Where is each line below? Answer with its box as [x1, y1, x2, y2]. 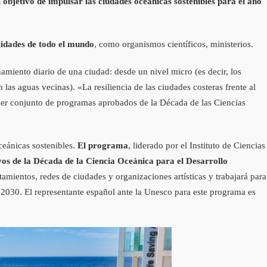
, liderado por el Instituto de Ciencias [128, 141, 265, 151]
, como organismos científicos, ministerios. [94, 39, 253, 49]
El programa [75, 141, 128, 151]
